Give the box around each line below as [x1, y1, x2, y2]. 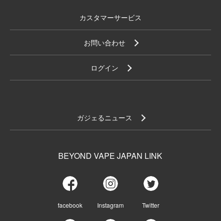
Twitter [142, 201, 159, 209]
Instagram [97, 201, 124, 209]
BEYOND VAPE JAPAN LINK [58, 150, 163, 161]
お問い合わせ [83, 37, 125, 47]
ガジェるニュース [76, 112, 132, 122]
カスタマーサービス [79, 12, 142, 22]
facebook [58, 201, 83, 209]
